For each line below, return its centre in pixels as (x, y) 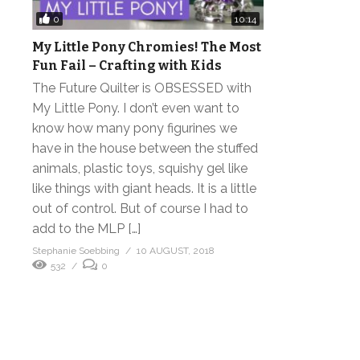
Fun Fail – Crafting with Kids (127, 66)
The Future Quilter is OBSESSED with (142, 88)
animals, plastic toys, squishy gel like (140, 169)
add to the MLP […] (86, 229)
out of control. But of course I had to (140, 209)
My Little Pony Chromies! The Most (147, 47)
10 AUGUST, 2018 (176, 251)
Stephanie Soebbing (76, 251)
